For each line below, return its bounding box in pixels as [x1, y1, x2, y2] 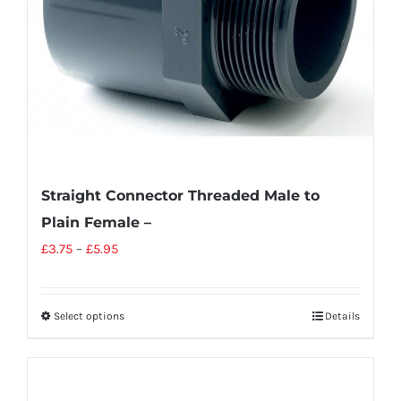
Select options [54, 309, 124, 322]
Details [325, 309, 360, 322]
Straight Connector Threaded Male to [41, 186, 320, 204]
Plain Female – [41, 213, 151, 231]
